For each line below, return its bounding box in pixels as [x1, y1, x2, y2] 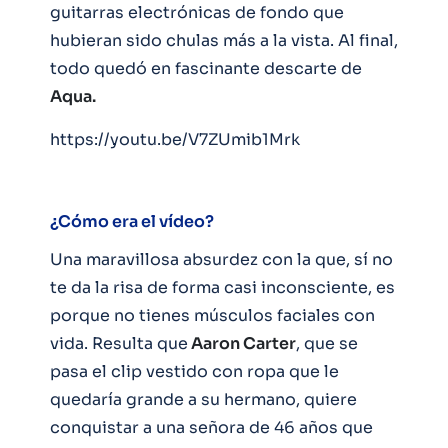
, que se [296, 332, 358, 354]
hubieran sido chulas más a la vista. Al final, [50, 29, 398, 51]
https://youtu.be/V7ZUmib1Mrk [50, 128, 300, 150]
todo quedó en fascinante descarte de [50, 57, 362, 79]
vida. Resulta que [50, 332, 188, 354]
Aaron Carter [188, 332, 296, 354]
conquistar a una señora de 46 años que [50, 416, 373, 438]
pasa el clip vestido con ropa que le [50, 360, 339, 382]
